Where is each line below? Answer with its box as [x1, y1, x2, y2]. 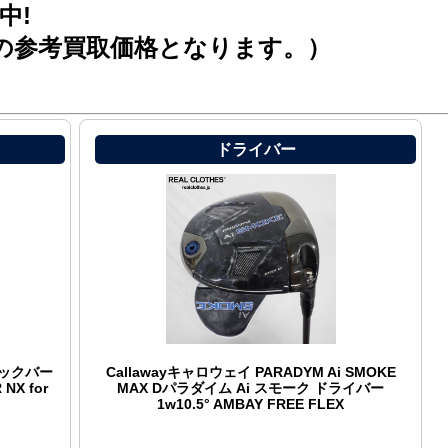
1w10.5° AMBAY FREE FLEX [157, 396, 345, 413]
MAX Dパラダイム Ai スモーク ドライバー [117, 380, 385, 397]
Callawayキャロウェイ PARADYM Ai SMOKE [105, 364, 396, 381]
